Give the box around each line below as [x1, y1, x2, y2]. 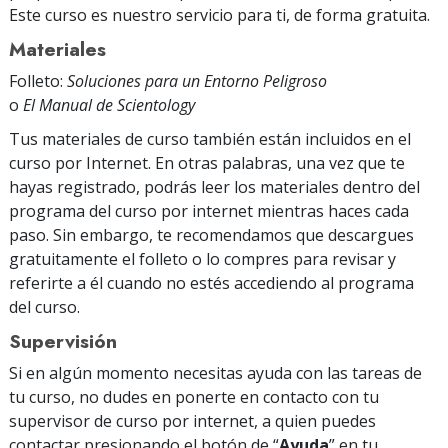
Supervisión [9, 326, 117, 355]
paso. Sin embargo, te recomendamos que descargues [9, 223, 414, 246]
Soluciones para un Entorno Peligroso [67, 69, 327, 92]
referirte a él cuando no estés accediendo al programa [9, 271, 414, 294]
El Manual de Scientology [23, 93, 195, 116]
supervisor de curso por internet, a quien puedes [9, 409, 376, 432]
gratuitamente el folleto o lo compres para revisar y [9, 247, 396, 270]
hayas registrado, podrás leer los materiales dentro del [9, 175, 420, 198]
